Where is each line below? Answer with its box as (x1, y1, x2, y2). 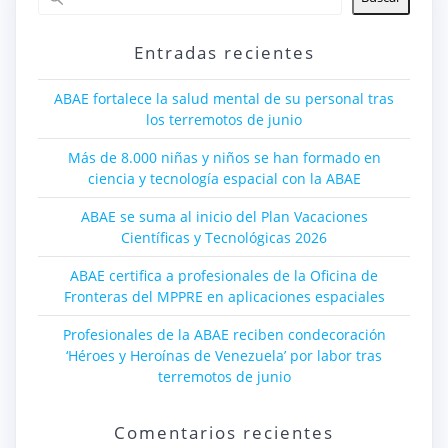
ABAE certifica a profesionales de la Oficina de (70, 265, 378, 285)
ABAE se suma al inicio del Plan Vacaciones (80, 206, 368, 226)
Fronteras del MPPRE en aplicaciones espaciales (63, 286, 385, 306)
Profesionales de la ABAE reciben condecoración (62, 324, 386, 344)
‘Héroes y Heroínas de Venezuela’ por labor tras (66, 345, 382, 365)
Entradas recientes (133, 40, 315, 64)
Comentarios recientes (114, 420, 334, 444)
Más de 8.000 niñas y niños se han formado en (67, 147, 381, 167)
